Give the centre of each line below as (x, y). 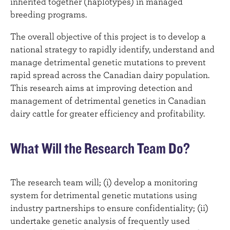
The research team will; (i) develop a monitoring (104, 182)
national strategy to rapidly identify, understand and (112, 49)
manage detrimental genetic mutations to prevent (108, 62)
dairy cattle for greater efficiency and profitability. (108, 113)
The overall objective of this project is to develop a (108, 36)
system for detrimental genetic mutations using (104, 195)
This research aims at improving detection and (101, 87)
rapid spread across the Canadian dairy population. (110, 74)
